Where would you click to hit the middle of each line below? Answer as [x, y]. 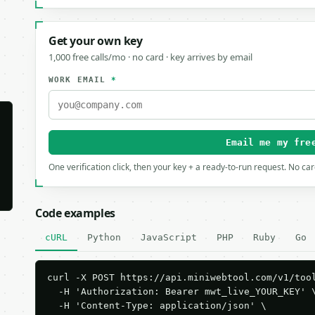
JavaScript [169, 237]
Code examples [75, 213]
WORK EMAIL [80, 80]
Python [104, 237]
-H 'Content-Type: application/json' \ [157, 306]
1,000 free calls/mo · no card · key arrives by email [150, 57]
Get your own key [96, 41]
